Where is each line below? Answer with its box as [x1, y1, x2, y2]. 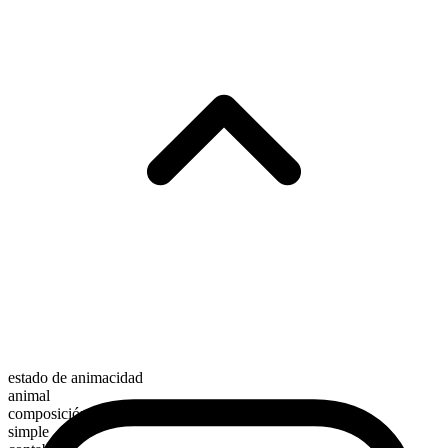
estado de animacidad [8, 369, 143, 387]
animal [8, 387, 50, 405]
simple [8, 423, 49, 441]
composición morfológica [8, 405, 168, 423]
